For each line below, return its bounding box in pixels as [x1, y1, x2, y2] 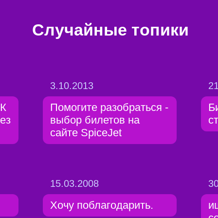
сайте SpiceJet [50, 127, 122, 139]
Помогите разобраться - [50, 101, 168, 113]
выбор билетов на [50, 114, 140, 126]
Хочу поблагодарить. [50, 199, 153, 211]
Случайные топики [32, 20, 189, 39]
